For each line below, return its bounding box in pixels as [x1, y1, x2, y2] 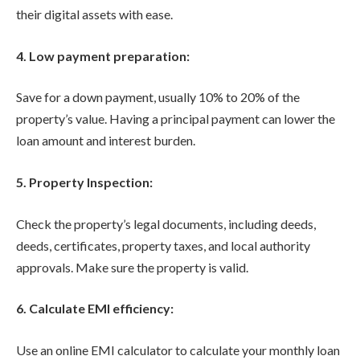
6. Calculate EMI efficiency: [16, 301, 174, 317]
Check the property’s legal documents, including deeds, [16, 215, 316, 231]
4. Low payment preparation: [16, 47, 190, 63]
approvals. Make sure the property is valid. [16, 259, 248, 275]
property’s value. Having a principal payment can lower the [16, 111, 335, 127]
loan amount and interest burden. [16, 133, 195, 149]
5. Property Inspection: [16, 174, 153, 190]
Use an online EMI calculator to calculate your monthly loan [16, 342, 340, 358]
